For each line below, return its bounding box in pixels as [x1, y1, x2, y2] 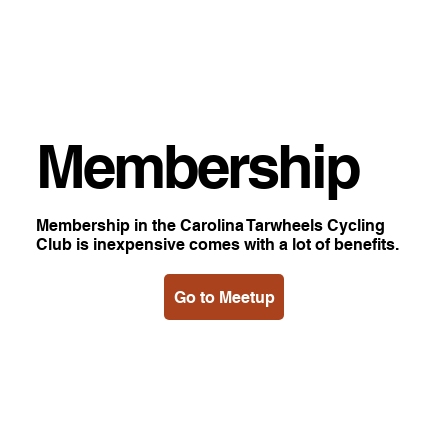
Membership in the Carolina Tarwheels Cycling [35, 216, 385, 236]
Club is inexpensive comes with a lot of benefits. [35, 235, 403, 255]
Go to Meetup [173, 287, 275, 307]
